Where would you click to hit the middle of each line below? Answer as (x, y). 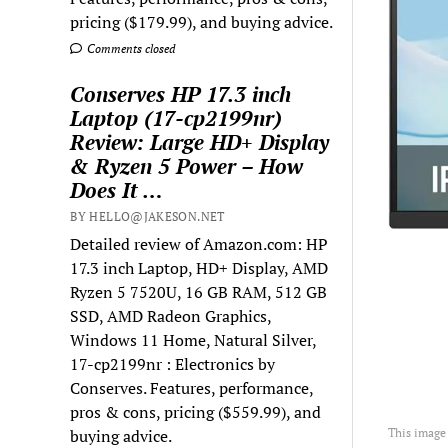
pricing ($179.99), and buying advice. (202, 21)
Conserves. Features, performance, (192, 387)
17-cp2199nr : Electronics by (173, 363)
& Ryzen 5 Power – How (187, 165)
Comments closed (130, 48)
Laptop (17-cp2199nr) (176, 117)
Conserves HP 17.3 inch (181, 93)
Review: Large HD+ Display (200, 141)
